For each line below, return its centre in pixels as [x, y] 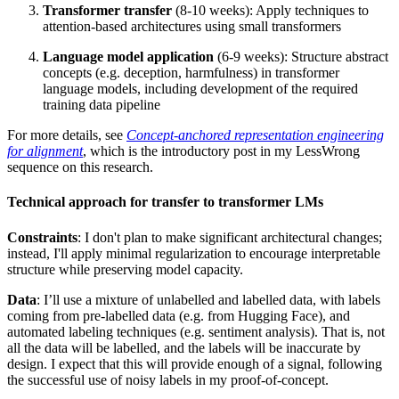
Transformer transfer [107, 11]
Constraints [42, 237]
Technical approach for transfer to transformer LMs [165, 202]
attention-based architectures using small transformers [192, 27]
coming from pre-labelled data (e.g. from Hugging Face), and [179, 315]
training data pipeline [102, 105]
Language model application [128, 57]
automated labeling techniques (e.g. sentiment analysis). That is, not [196, 331]
